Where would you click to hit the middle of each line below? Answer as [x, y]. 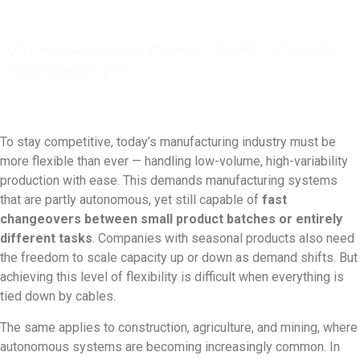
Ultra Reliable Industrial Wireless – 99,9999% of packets [172, 49]
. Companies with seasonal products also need [223, 239]
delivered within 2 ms [70, 70]
